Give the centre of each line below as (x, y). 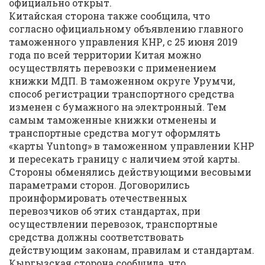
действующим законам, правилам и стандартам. (132, 250)
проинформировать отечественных (98, 198)
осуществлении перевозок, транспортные (113, 224)
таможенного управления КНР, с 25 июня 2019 (123, 42)
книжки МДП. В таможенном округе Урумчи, (122, 81)
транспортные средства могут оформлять (115, 133)
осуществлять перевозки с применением (113, 68)
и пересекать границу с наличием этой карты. (125, 159)
